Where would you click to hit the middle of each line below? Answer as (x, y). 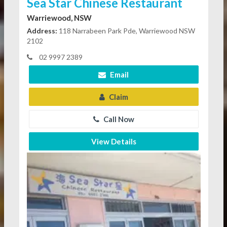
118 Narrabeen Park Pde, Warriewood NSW (126, 30)
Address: (42, 30)
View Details (113, 141)
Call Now (118, 119)
